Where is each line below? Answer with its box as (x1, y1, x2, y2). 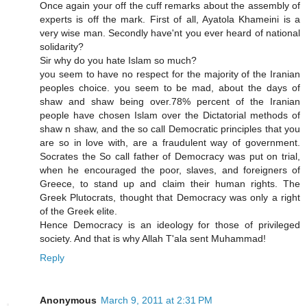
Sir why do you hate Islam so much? (40, 55, 197, 66)
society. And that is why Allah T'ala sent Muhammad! (40, 233, 266, 245)
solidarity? (40, 41, 84, 53)
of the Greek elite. (40, 206, 117, 217)
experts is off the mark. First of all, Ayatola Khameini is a (40, 14, 300, 25)
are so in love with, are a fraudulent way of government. (40, 137, 300, 149)
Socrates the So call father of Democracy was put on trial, (40, 151, 300, 162)
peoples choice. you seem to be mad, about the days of (40, 82, 300, 94)
